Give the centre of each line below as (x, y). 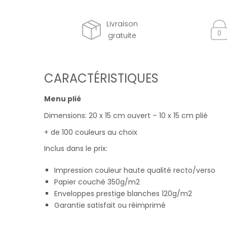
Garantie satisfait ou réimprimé (110, 205)
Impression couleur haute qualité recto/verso (135, 171)
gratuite (122, 35)
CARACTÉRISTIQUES (101, 78)
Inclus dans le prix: (76, 149)
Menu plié (63, 99)
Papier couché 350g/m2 (97, 182)
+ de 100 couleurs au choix (91, 132)
